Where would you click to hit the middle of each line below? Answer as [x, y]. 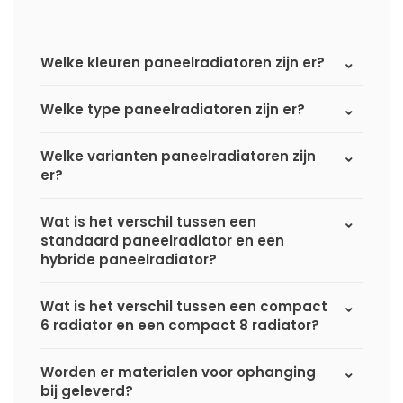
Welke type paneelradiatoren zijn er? [173, 110]
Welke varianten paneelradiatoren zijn [178, 157]
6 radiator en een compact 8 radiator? [180, 326]
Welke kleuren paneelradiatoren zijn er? [183, 63]
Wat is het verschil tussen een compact [184, 307]
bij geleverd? [87, 391]
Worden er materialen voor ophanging [178, 372]
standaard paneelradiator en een [162, 241]
